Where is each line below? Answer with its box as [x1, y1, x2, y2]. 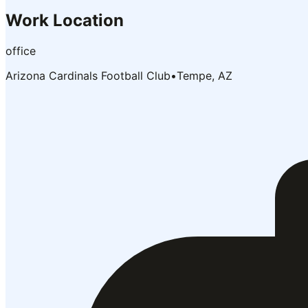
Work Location [5, 10, 124, 30]
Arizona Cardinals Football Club [5, 68, 170, 82]
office [5, 43, 36, 58]
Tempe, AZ [177, 68, 232, 82]
